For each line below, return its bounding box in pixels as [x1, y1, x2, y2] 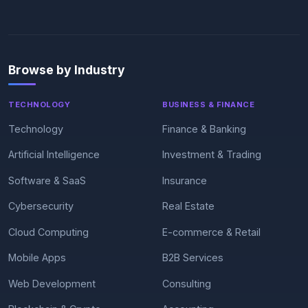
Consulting [162, 277, 211, 289]
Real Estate [162, 200, 214, 212]
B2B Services [162, 252, 223, 263]
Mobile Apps [8, 252, 66, 263]
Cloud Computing [8, 225, 89, 238]
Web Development [8, 277, 96, 289]
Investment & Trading [162, 148, 261, 160]
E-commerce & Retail [162, 225, 261, 238]
